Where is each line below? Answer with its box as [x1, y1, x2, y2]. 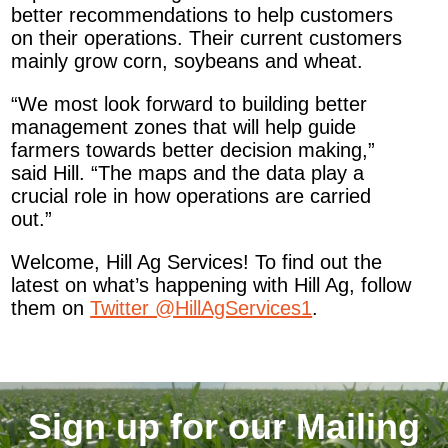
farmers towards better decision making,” [11, 139, 376, 161]
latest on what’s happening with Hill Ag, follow [11, 274, 412, 296]
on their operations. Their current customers [11, 27, 403, 49]
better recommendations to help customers [11, 4, 394, 26]
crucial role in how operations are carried [11, 185, 372, 207]
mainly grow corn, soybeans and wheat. [11, 50, 364, 72]
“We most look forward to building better [11, 93, 368, 115]
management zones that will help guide [11, 116, 357, 138]
